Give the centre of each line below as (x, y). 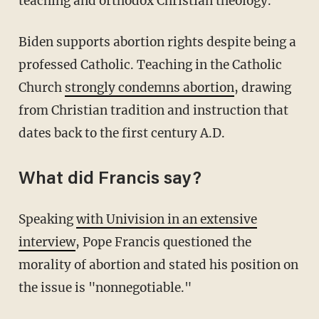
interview (47, 242)
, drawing (262, 87)
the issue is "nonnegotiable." (105, 287)
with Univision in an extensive (166, 219)
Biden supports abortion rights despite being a (22, 42)
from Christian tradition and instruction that (153, 110)
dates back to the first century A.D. (121, 133)
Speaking (51, 219)
